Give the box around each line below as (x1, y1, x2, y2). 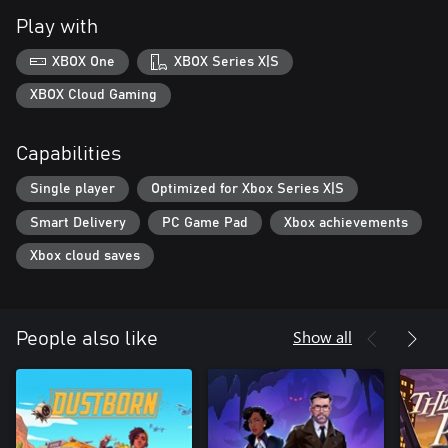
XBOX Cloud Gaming (30, 88, 157, 103)
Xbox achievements (284, 215, 408, 230)
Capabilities (16, 144, 121, 165)
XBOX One (52, 54, 116, 69)
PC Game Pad (162, 215, 248, 230)
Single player (30, 181, 115, 196)
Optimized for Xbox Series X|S (151, 181, 344, 196)
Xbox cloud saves (30, 249, 140, 264)
